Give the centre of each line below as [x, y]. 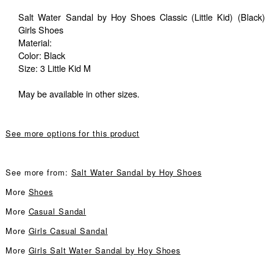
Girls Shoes [41, 30]
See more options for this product [72, 133]
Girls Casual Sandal [68, 231]
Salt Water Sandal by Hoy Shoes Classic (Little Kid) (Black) [142, 17]
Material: [35, 43]
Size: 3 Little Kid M [55, 68]
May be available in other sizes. [79, 94]
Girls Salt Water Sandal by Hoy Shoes [105, 250]
